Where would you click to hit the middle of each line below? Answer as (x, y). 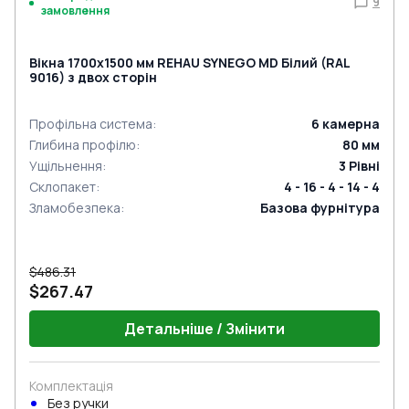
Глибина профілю (83, 145)
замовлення (75, 10)
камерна (351, 124)
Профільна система (91, 124)
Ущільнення (66, 166)
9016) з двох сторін (93, 77)
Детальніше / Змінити (204, 329)
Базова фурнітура (320, 208)
